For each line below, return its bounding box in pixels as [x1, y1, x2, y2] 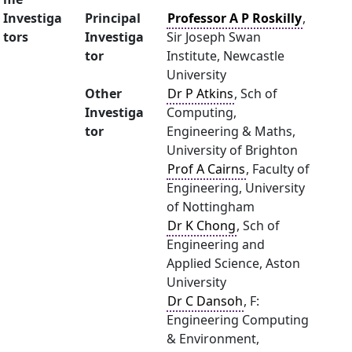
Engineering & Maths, [167, 123, 295, 140]
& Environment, [167, 330, 259, 347]
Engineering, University [167, 179, 305, 196]
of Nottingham [167, 198, 255, 215]
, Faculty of [246, 160, 310, 178]
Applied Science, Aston [167, 255, 300, 272]
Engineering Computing [167, 311, 309, 328]
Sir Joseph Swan [167, 28, 261, 46]
